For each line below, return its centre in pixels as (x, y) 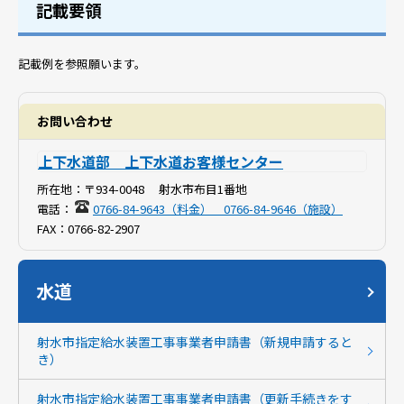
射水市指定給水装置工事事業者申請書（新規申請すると (195, 342)
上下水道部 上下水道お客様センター (161, 161)
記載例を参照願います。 (82, 64)
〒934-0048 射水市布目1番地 (165, 189)
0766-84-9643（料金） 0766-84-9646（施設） (218, 209)
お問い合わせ (75, 121)
